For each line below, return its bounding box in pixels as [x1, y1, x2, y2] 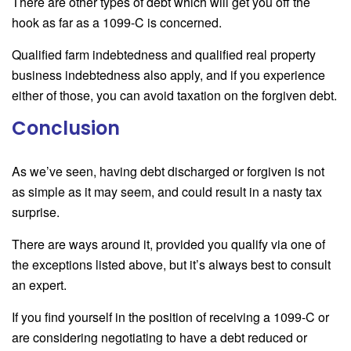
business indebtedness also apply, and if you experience [12, 65, 325, 84]
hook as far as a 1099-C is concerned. [12, 13, 222, 31]
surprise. [12, 202, 60, 221]
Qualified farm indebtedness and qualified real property [12, 45, 316, 63]
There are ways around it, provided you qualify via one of [12, 234, 325, 253]
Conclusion [12, 114, 120, 141]
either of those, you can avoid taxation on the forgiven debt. [12, 85, 337, 104]
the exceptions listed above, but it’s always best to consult [12, 255, 331, 273]
